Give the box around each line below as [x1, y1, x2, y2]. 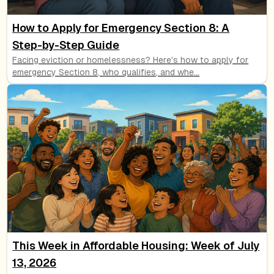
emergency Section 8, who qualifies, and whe [12, 67, 194, 77]
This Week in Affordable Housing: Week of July [12, 239, 260, 252]
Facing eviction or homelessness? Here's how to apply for [12, 54, 249, 65]
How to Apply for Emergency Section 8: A [12, 21, 230, 34]
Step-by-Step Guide [12, 38, 120, 51]
